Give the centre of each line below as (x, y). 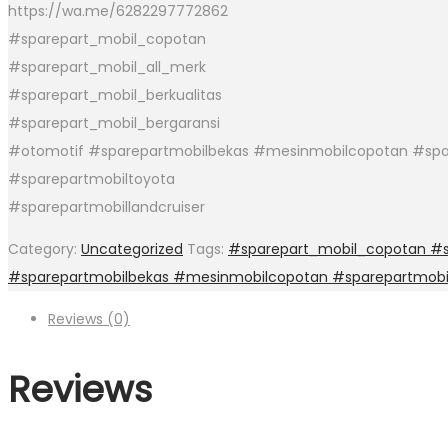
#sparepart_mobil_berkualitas (115, 94)
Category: (44, 248)
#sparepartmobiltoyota (91, 178)
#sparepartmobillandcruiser (106, 206)
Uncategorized (132, 248)
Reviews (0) (89, 318)
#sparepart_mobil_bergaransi (114, 122)
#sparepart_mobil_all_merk (107, 66)
